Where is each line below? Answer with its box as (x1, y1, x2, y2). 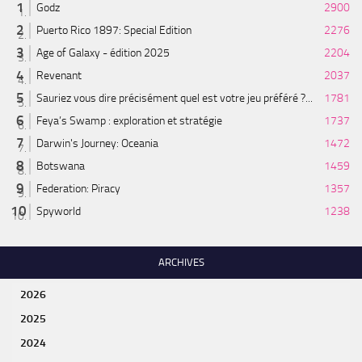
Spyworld (36, 204, 81, 218)
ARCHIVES (158, 255, 204, 268)
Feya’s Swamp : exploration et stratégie (36, 113, 222, 128)
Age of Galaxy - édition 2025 (36, 45, 170, 60)
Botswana (36, 158, 85, 173)
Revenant (36, 68, 82, 82)
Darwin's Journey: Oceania (36, 136, 158, 150)
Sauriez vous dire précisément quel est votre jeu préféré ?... (36, 90, 313, 105)
